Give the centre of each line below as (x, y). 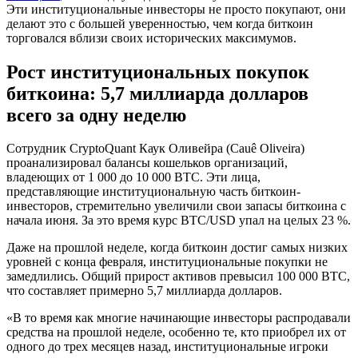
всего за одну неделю (96, 115)
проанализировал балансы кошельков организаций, (147, 163)
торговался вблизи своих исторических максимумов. (151, 38)
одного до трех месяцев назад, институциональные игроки (167, 347)
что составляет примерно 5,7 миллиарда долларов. (144, 291)
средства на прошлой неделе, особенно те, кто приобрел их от (176, 332)
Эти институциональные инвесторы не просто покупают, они (176, 9)
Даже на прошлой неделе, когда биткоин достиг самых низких (177, 248)
